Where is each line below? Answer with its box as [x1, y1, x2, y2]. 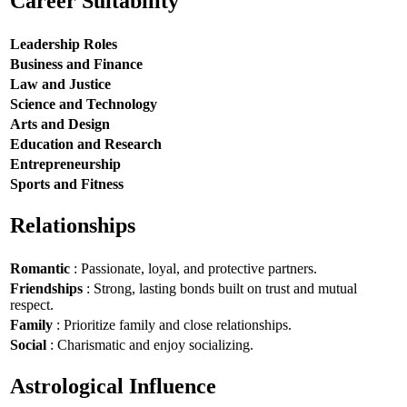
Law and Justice [10, 75, 111, 92]
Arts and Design [10, 115, 110, 132]
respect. [10, 296, 54, 313]
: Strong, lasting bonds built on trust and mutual [83, 280, 357, 296]
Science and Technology [10, 95, 157, 112]
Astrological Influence [10, 374, 216, 399]
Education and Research [10, 135, 162, 152]
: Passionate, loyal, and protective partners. [70, 260, 317, 276]
